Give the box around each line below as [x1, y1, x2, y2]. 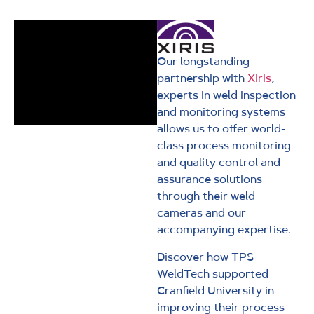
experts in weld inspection [157, 88, 296, 103]
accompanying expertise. [157, 222, 291, 238]
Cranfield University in [157, 282, 274, 298]
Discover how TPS [157, 249, 254, 264]
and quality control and [157, 155, 280, 170]
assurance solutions [157, 172, 262, 187]
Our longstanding [157, 54, 250, 69]
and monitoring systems [157, 104, 285, 120]
